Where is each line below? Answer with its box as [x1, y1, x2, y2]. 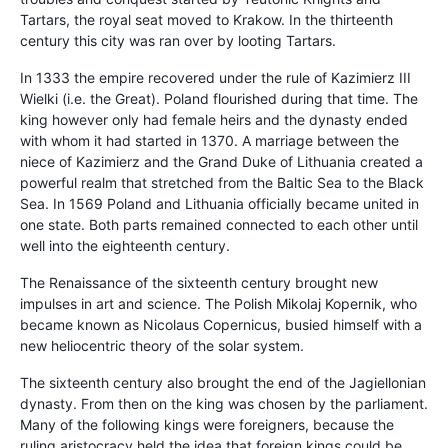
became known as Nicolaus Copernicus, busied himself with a [20, 316, 422, 334]
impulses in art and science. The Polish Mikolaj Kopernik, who [20, 295, 417, 313]
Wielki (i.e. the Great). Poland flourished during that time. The [20, 90, 418, 108]
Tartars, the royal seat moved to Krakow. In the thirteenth [20, 11, 393, 29]
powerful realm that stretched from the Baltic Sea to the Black [20, 174, 424, 192]
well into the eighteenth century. [20, 237, 230, 255]
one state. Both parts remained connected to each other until [20, 216, 418, 234]
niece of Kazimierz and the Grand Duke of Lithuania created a [20, 153, 423, 171]
